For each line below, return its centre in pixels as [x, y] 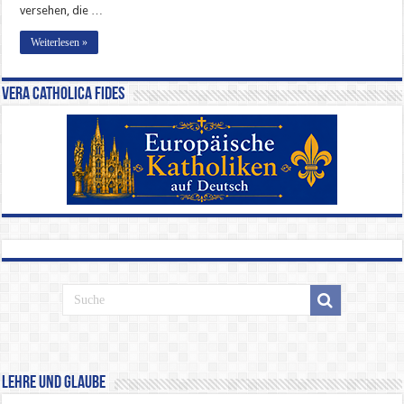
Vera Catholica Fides [64, 94]
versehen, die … [62, 10]
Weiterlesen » [60, 42]
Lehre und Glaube [54, 384]
